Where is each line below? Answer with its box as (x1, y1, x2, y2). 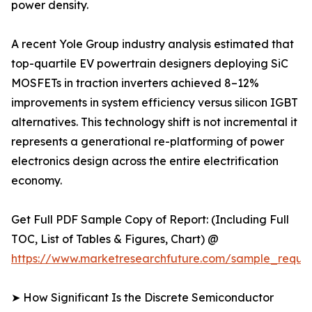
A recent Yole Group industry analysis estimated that (11, 37, 294, 52)
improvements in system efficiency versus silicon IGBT (11, 95, 298, 110)
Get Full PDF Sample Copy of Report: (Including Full (11, 212, 289, 227)
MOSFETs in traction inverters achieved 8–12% (11, 76, 259, 91)
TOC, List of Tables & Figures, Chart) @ (11, 232, 219, 247)
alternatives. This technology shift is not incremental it (11, 115, 297, 130)
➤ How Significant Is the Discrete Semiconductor (11, 290, 274, 305)
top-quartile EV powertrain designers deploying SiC (11, 56, 288, 71)
